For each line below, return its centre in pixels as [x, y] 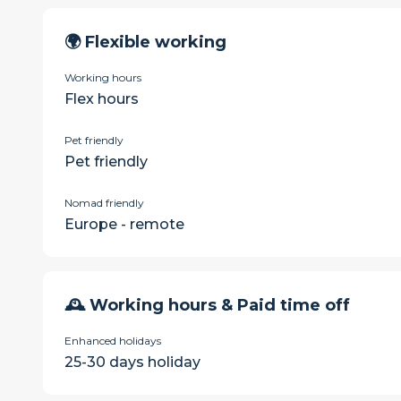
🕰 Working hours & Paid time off [207, 305]
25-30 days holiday [132, 362]
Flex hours [102, 99]
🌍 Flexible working [145, 42]
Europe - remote [124, 224]
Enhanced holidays [113, 341]
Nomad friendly [104, 203]
